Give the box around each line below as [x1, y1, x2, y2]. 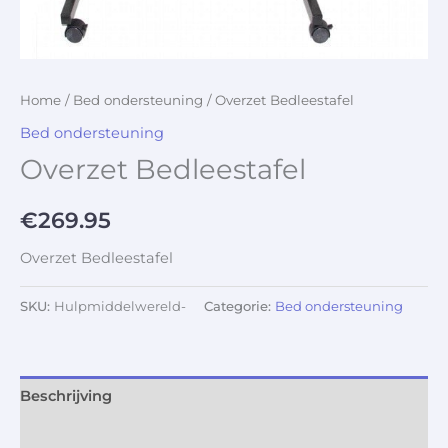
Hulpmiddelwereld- [54, 297, 186, 314]
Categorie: [204, 297, 275, 314]
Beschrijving [20, 387, 112, 406]
